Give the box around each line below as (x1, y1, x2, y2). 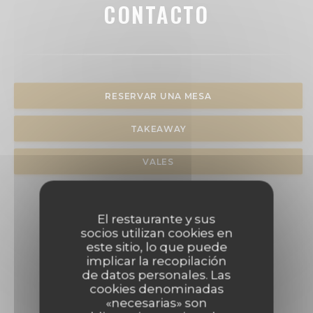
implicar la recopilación (86, 254, 227, 268)
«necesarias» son (105, 296, 208, 310)
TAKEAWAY (130, 123, 187, 134)
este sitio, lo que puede (86, 240, 227, 254)
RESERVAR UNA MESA (105, 90, 212, 101)
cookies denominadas (89, 282, 224, 296)
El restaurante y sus (97, 212, 216, 226)
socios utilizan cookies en (80, 226, 233, 240)
